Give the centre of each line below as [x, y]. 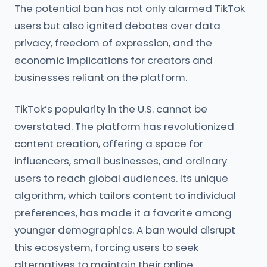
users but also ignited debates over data [117, 26]
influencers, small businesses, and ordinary [121, 161]
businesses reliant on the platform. [101, 77]
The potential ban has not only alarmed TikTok [130, 8]
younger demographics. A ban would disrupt [125, 230]
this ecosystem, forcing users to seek [106, 247]
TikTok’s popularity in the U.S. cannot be [111, 109]
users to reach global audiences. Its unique [121, 178]
